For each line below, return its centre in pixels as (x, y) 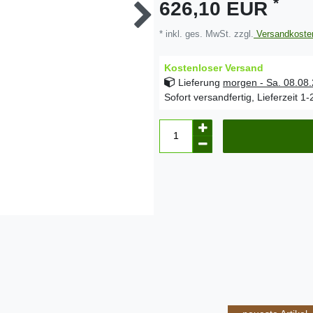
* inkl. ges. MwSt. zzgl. (206, 34)
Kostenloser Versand (214, 67)
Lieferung (199, 82)
